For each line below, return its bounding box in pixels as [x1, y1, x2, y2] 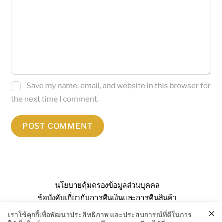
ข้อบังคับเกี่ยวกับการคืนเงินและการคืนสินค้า [37, 192, 177, 202]
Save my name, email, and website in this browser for [26, 80, 211, 90]
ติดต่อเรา [143, 205, 173, 215]
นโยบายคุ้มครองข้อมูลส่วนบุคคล [55, 180, 160, 190]
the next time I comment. [11, 94, 99, 104]
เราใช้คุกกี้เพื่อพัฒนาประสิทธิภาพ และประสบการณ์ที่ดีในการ [8, 210, 192, 219]
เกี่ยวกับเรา [100, 205, 136, 215]
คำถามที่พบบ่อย [41, 205, 93, 215]
